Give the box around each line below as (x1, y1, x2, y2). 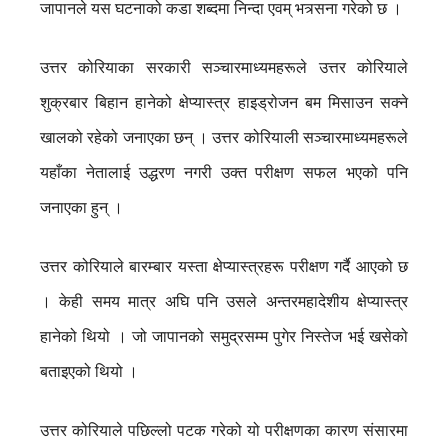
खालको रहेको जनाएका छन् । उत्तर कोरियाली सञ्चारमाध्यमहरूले (40, 128, 408, 146)
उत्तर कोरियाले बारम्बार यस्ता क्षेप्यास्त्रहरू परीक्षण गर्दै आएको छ (40, 257, 408, 275)
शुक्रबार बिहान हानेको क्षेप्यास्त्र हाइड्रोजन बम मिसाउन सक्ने (40, 93, 408, 111)
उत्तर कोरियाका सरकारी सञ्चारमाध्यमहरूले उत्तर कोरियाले (40, 58, 408, 76)
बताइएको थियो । (40, 362, 138, 380)
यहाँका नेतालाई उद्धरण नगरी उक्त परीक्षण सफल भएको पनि (40, 163, 408, 181)
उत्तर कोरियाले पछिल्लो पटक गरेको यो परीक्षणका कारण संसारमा (40, 421, 408, 439)
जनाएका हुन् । (40, 198, 123, 216)
